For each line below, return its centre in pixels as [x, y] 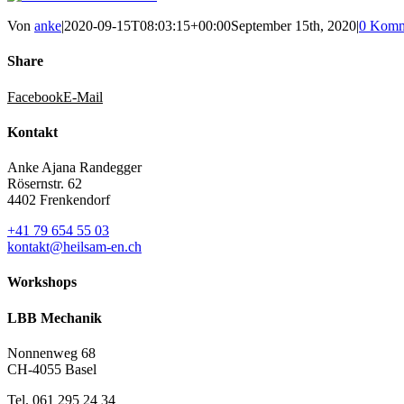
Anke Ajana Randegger [74, 168]
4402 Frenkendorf [59, 200]
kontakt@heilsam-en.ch [74, 247]
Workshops [42, 282]
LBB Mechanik [55, 317]
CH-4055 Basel [52, 369]
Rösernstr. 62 [45, 184]
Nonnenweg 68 [51, 353]
